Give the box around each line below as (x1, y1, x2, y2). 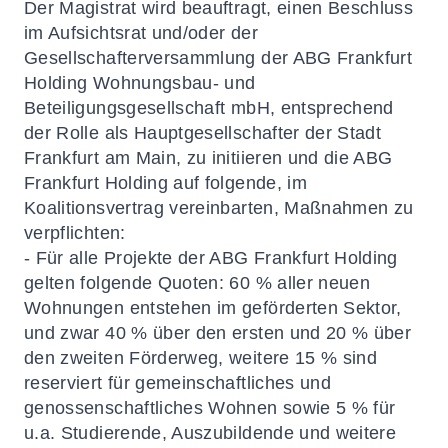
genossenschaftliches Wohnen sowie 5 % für (24, 398, 396, 418)
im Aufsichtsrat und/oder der (24, 23, 258, 43)
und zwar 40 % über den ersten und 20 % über (24, 323, 412, 343)
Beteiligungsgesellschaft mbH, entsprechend (24, 98, 394, 118)
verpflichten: (24, 223, 126, 243)
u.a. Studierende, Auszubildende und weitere (24, 423, 397, 443)
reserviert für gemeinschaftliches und (24, 373, 332, 393)
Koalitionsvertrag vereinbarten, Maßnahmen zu (24, 198, 414, 218)
